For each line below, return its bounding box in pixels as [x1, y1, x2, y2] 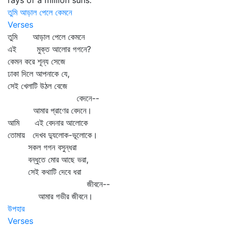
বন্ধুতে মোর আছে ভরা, [8, 154, 88, 165]
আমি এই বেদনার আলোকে [8, 118, 88, 128]
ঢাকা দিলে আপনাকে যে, [8, 68, 70, 79]
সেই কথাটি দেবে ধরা [8, 167, 81, 177]
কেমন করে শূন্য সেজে [8, 56, 65, 66]
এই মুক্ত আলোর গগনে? [8, 44, 91, 54]
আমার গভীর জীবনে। [8, 191, 93, 201]
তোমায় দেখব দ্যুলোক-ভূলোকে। [8, 130, 98, 140]
